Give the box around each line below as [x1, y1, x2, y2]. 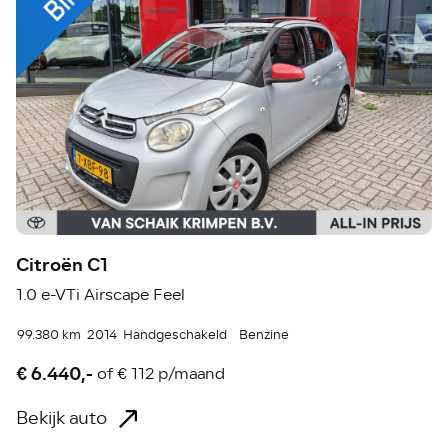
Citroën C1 [16, 251, 109, 280]
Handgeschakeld [123, 325, 228, 346]
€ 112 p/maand [117, 361, 226, 386]
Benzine [239, 325, 290, 346]
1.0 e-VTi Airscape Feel [16, 283, 186, 308]
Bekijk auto [16, 404, 108, 433]
